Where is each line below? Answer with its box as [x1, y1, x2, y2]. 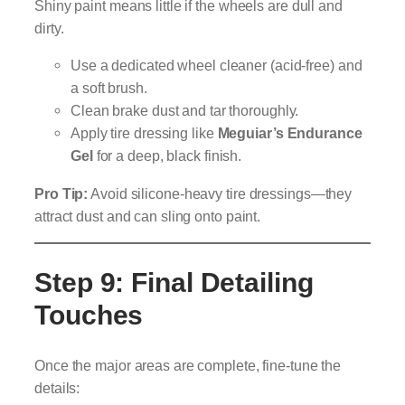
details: [34, 379, 80, 396]
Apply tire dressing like [71, 125, 218, 142]
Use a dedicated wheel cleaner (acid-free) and [71, 57, 363, 74]
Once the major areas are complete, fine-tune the [34, 356, 342, 373]
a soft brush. [71, 80, 147, 97]
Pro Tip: [34, 184, 89, 202]
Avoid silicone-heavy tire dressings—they [88, 184, 353, 202]
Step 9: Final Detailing [34, 267, 314, 297]
